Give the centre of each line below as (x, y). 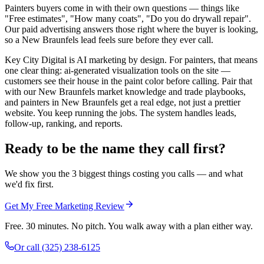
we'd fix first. (29, 184)
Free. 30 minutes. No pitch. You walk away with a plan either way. (129, 226)
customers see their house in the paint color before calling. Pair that (128, 81)
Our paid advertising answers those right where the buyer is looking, (131, 29)
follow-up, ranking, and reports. (64, 124)
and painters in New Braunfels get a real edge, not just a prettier (123, 103)
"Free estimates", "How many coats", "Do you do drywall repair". (128, 19)
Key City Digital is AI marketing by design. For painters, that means (131, 60)
